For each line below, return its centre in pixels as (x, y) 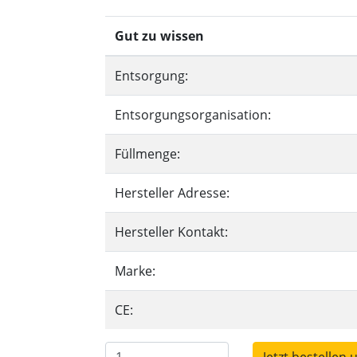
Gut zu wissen (159, 36)
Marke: (135, 271)
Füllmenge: (147, 154)
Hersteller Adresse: (172, 193)
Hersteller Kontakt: (171, 232)
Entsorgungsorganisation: (193, 115)
